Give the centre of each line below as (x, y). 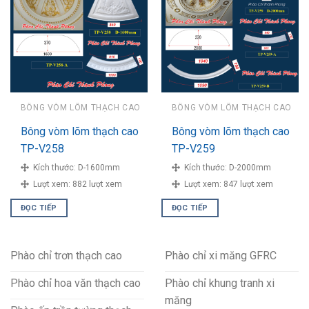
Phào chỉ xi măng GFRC (221, 256)
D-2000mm (250, 167)
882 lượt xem (97, 184)
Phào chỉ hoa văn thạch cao (76, 283)
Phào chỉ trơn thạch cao (66, 256)
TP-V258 (42, 149)
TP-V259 (193, 149)
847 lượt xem (248, 184)
